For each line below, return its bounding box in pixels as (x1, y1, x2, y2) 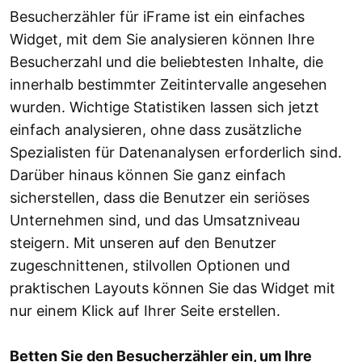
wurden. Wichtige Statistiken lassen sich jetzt (10, 99, 319, 116)
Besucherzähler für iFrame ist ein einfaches (10, 8, 305, 26)
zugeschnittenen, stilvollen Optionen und (10, 257, 290, 275)
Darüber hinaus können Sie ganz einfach (10, 166, 286, 184)
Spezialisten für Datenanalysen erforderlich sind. (10, 144, 342, 162)
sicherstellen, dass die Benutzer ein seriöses (10, 189, 309, 207)
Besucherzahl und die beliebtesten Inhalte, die (10, 53, 323, 71)
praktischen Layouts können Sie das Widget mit (10, 280, 335, 297)
